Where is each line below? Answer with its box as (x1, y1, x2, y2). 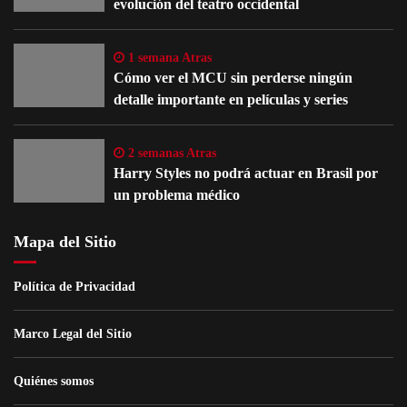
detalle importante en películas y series (114, 92, 348, 108)
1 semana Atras (124, 51, 212, 65)
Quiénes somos (14, 374, 94, 389)
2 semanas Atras (124, 146, 216, 161)
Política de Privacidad (14, 280, 135, 294)
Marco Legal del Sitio (14, 327, 132, 342)
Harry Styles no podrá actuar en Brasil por (114, 165, 378, 182)
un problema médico (114, 187, 240, 203)
